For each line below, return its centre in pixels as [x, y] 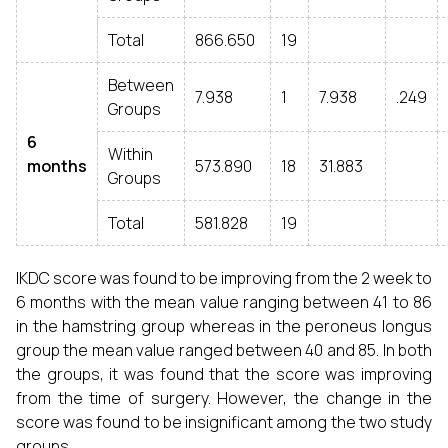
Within [130, 154]
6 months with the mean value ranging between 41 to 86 [224, 302]
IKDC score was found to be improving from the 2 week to [224, 278]
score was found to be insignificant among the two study [224, 422]
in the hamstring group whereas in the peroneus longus [224, 326]
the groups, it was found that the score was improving [224, 374]
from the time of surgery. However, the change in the [224, 398]
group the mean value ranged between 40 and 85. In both [224, 350]
